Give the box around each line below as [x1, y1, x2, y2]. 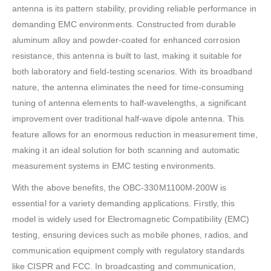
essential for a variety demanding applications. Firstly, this [12, 198, 235, 209]
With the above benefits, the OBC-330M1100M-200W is [12, 183, 227, 193]
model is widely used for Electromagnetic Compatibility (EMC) [12, 214, 250, 224]
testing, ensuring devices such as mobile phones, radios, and [12, 230, 249, 240]
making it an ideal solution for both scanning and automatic [12, 145, 240, 155]
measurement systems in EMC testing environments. [12, 161, 217, 171]
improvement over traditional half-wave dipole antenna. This [12, 114, 244, 124]
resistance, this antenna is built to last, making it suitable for [12, 51, 243, 61]
